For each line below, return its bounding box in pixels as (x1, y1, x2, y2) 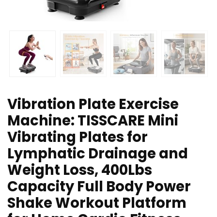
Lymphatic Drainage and (7, 144, 188, 164)
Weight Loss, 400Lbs (7, 160, 152, 180)
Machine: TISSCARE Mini (7, 111, 178, 131)
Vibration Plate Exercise (7, 94, 179, 114)
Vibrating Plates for (7, 127, 148, 147)
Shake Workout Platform (7, 193, 186, 213)
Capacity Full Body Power (7, 177, 191, 197)
